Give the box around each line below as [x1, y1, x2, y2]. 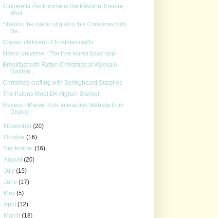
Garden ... [10, 68, 36, 75]
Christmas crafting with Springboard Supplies [2, 79, 122, 86]
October [4, 133, 27, 141]
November [4, 122, 34, 129]
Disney [10, 108, 29, 115]
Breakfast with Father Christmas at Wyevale [2, 61, 117, 68]
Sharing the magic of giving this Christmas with [2, 20, 126, 28]
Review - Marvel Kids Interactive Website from [2, 101, 124, 109]
